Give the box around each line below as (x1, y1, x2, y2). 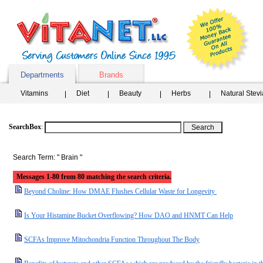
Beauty (119, 89, 141, 97)
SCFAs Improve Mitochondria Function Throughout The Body (24, 235, 200, 244)
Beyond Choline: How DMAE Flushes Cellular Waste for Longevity (24, 187, 217, 195)
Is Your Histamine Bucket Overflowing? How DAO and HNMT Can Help (24, 211, 233, 220)
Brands (99, 70, 123, 79)
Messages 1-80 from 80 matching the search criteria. (16, 173, 171, 181)
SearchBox (9, 123, 41, 131)
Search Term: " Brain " (13, 153, 82, 161)
